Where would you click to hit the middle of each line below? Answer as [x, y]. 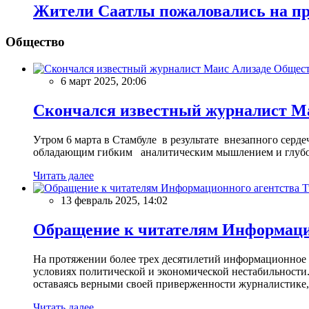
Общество [35, 42]
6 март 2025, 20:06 [103, 81]
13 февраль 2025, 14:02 [114, 200]
